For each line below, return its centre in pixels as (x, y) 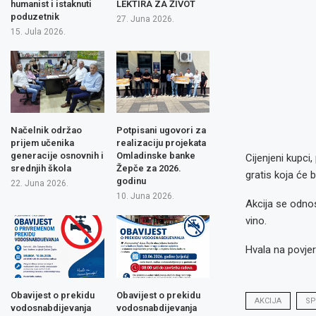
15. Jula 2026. (38, 31)
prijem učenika (42, 143)
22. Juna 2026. (39, 183)
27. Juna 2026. (145, 19)
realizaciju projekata (161, 143)
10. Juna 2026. (145, 196)
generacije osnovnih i (57, 156)
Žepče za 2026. (148, 168)
